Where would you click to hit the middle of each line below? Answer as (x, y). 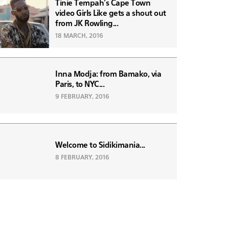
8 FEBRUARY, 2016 (82, 158)
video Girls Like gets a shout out (111, 13)
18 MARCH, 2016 (79, 36)
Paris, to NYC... (80, 84)
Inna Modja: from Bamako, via (108, 74)
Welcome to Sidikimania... (100, 145)
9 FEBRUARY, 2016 (82, 97)
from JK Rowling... (87, 24)
